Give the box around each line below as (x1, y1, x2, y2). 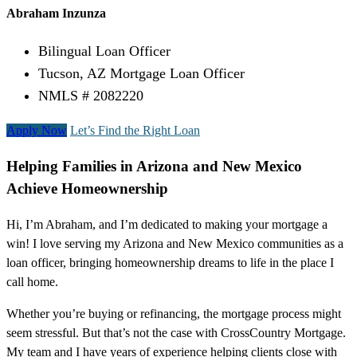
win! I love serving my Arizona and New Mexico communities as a (6, 236, 343, 250)
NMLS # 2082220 (38, 88, 143, 104)
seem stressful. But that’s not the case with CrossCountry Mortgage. (6, 325, 346, 339)
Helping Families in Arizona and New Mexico (6, 158, 302, 175)
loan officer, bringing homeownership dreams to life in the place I (6, 255, 334, 269)
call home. (6, 274, 58, 288)
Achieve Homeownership (6, 180, 168, 198)
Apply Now (6, 124, 67, 138)
